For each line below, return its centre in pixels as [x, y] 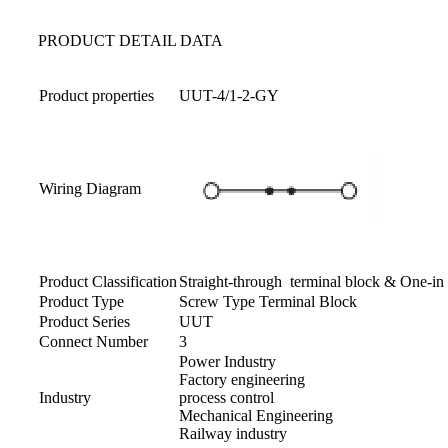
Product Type [81, 302]
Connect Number [93, 342]
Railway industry [233, 434]
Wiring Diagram [90, 189]
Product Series [84, 322]
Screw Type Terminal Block [268, 302]
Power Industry [227, 362]
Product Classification [108, 282]
